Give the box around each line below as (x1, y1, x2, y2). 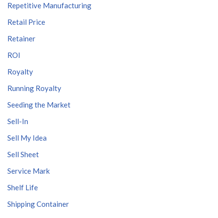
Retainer (7, 34, 36, 43)
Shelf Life (7, 183, 38, 192)
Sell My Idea (7, 133, 47, 142)
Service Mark (7, 166, 50, 175)
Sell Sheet (7, 150, 39, 159)
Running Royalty (7, 84, 61, 92)
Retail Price (7, 18, 45, 26)
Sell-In (7, 117, 28, 126)
